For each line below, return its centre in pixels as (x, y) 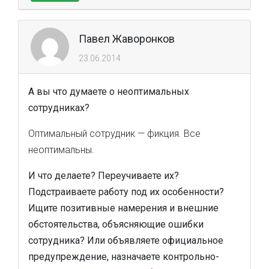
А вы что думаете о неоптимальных (109, 92)
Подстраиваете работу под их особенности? (126, 192)
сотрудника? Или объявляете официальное (126, 240)
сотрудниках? (59, 108)
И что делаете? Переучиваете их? (104, 176)
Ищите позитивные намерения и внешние (123, 208)
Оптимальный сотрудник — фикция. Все (114, 134)
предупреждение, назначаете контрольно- (124, 257)
